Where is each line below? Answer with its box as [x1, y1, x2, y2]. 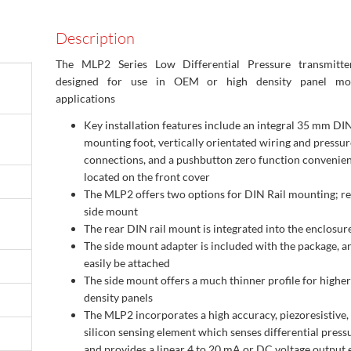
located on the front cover [84, 170, 210, 184]
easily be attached [84, 256, 170, 270]
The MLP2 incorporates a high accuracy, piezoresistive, [84, 308, 349, 322]
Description [56, 28, 135, 49]
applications [56, 92, 115, 106]
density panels [84, 291, 153, 305]
